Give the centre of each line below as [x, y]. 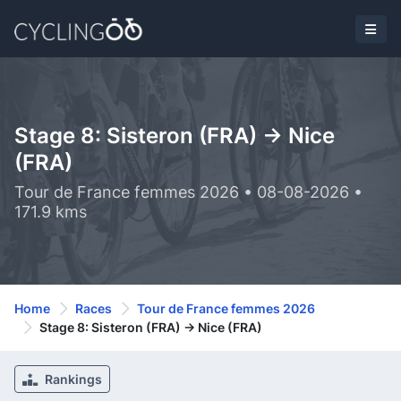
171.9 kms [51, 212]
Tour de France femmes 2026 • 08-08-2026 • [188, 192]
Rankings [72, 379]
